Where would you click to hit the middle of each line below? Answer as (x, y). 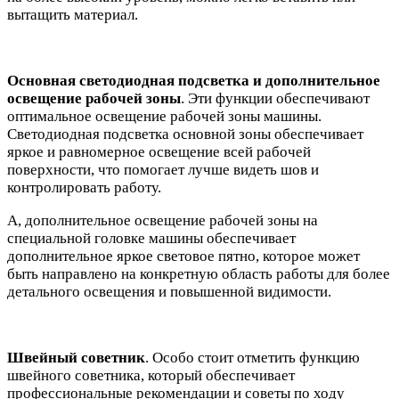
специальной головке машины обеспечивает (151, 238)
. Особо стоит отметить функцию (252, 357)
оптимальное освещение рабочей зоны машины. (164, 116)
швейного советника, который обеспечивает (151, 375)
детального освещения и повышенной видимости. (169, 291)
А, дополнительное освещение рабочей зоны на (163, 220)
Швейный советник (76, 357)
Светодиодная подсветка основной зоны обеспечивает (185, 134)
